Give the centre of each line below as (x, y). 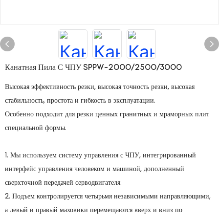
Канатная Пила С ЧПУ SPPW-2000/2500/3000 (93, 68)
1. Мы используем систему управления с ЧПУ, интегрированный (100, 155)
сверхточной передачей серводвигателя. (63, 182)
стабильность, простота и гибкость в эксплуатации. (80, 100)
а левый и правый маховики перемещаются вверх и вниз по (94, 210)
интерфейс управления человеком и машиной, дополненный (95, 169)
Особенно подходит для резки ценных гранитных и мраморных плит (107, 114)
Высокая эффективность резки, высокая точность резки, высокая (100, 87)
